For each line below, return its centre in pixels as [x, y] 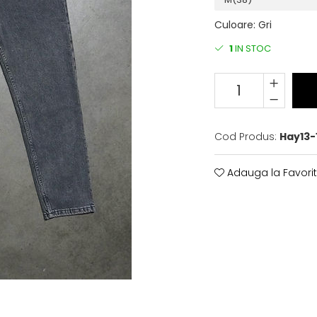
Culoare [234, 25]
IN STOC [252, 48]
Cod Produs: [245, 137]
